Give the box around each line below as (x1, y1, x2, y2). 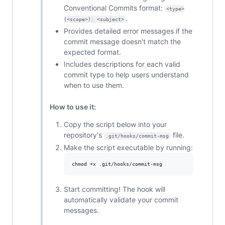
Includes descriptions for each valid (63, 60, 180, 69)
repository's (63, 131, 104, 140)
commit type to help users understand (63, 70, 189, 79)
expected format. (63, 47, 121, 56)
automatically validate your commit (63, 195, 178, 204)
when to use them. (63, 81, 124, 90)
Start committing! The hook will (63, 184, 165, 193)
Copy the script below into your (63, 120, 167, 129)
